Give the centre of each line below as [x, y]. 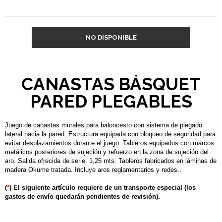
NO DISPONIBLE [111, 37]
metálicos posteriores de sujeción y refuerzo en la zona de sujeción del [107, 152]
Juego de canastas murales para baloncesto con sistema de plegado [104, 125]
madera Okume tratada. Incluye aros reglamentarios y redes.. [93, 170]
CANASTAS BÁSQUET [111, 84]
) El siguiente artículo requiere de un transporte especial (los [103, 188]
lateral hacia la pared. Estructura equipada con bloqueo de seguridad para [110, 134]
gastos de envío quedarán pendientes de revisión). [83, 196]
